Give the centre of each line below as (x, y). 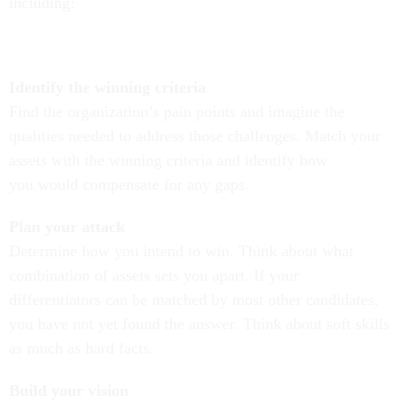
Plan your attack (67, 227)
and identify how (270, 160)
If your (274, 275)
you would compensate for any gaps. (134, 184)
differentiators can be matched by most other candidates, (194, 300)
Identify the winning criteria (107, 87)
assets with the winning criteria (111, 160)
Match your (343, 136)
